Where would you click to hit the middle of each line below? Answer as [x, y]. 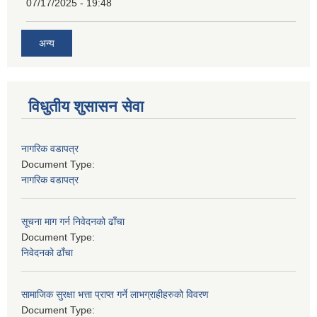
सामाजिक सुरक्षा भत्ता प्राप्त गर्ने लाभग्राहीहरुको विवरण [115, 294]
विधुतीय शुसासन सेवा [86, 106]
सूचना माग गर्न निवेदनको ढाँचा [73, 221]
